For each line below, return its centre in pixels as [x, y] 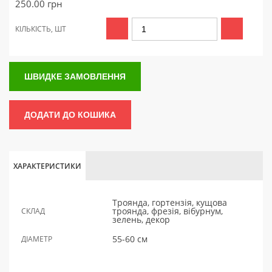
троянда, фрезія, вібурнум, [168, 211]
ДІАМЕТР [37, 239]
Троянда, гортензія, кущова [170, 203]
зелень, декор [141, 220]
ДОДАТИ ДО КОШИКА [70, 115]
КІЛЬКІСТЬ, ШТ [41, 29]
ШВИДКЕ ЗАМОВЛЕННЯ [75, 77]
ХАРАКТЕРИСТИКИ [47, 166]
